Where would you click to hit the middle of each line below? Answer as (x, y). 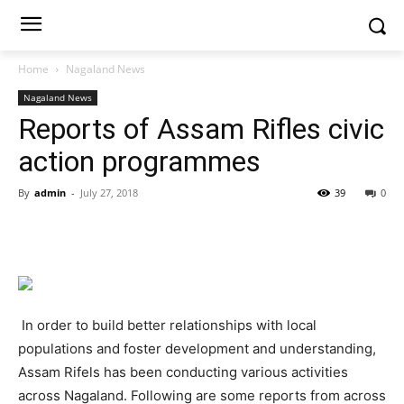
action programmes (139, 161)
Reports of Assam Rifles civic (201, 129)
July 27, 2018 (109, 193)
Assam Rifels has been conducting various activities (183, 372)
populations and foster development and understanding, (197, 349)
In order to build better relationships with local (167, 325)
